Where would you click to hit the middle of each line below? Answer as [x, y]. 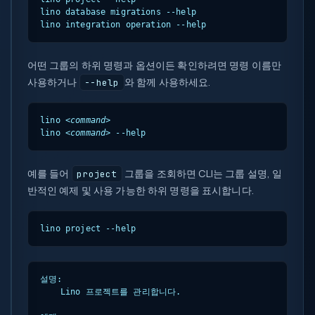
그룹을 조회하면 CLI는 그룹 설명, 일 [202, 173]
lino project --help [88, 228]
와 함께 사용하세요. [167, 82]
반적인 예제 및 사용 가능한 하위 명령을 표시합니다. [140, 190]
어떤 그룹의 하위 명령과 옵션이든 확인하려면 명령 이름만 [154, 65]
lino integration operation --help [123, 24]
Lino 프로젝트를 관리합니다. [111, 291]
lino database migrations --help [118, 12]
